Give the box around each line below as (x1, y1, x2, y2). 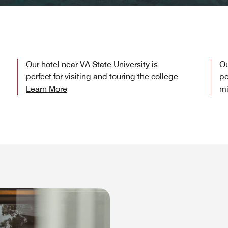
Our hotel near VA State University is (26, 60, 158, 70)
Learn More (26, 84, 67, 94)
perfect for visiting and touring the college (26, 72, 178, 82)
